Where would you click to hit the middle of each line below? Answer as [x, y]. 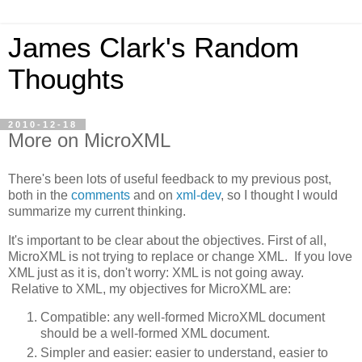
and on [153, 195]
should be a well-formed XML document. [155, 334]
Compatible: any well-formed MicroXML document [183, 318]
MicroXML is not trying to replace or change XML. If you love [180, 256]
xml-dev [198, 195]
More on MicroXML [89, 140]
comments [101, 195]
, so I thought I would [279, 195]
